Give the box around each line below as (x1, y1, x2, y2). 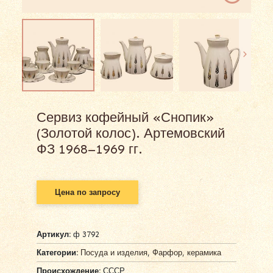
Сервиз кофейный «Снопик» (37, 108, 214, 126)
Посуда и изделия (80, 247, 147, 257)
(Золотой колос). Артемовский (37, 124, 225, 141)
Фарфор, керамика (152, 247, 221, 257)
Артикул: (37, 229, 73, 239)
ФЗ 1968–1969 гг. (37, 140, 143, 157)
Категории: (37, 247, 78, 257)
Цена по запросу (55, 187, 120, 197)
